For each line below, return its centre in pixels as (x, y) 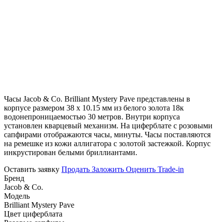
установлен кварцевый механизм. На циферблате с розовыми (108, 125)
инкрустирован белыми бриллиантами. (71, 152)
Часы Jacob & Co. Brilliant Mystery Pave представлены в (97, 99)
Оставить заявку (33, 169)
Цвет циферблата (33, 214)
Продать (76, 169)
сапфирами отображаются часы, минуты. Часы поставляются (107, 134)
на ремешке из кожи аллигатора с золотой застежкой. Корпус (107, 143)
